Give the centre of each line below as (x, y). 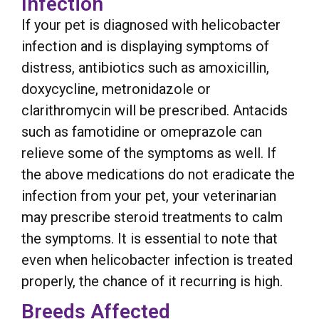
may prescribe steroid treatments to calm (152, 217)
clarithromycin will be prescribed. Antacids (155, 110)
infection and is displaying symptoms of (145, 46)
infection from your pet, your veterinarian (149, 195)
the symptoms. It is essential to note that (150, 238)
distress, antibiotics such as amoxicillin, (145, 67)
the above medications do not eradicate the (158, 174)
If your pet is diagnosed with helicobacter (151, 25)
